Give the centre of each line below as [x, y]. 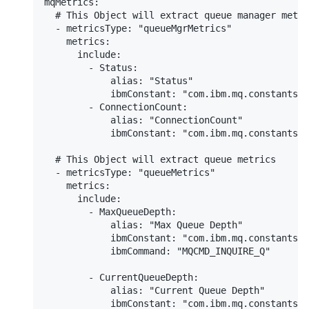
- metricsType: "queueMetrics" [130, 173]
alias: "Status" [119, 81]
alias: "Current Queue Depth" [154, 291]
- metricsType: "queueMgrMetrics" [138, 29]
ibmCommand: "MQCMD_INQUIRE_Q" [157, 251]
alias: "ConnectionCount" [143, 120]
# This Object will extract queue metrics [160, 160]
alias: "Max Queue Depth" [143, 225]
